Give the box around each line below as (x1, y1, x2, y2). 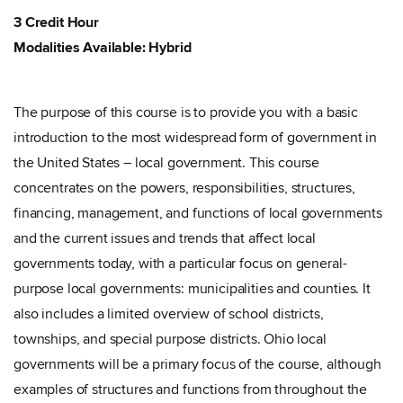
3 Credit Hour (13, 13, 99, 31)
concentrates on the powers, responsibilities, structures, (13, 179, 355, 197)
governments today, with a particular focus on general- (13, 255, 347, 273)
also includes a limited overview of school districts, (13, 305, 324, 323)
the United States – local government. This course (13, 154, 320, 172)
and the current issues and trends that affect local (13, 229, 316, 247)
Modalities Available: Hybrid (13, 39, 192, 57)
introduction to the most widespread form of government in (13, 129, 377, 147)
